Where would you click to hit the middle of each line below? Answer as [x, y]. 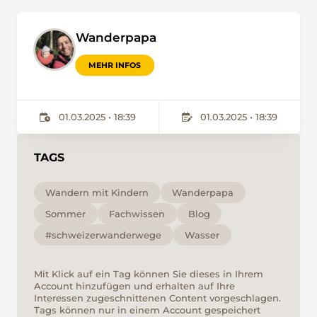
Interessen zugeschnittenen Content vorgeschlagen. [157, 298]
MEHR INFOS [115, 65]
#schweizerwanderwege [104, 235]
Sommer [66, 213]
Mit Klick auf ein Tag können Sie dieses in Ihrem [149, 274]
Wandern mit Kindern [97, 192]
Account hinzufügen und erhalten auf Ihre [134, 286]
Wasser [202, 235]
